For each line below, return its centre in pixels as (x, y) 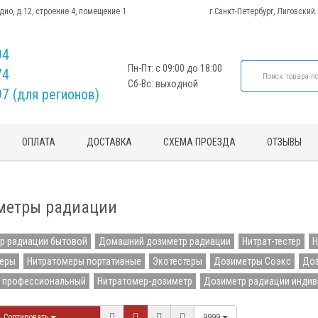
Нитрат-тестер (271, 241)
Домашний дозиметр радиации (164, 241)
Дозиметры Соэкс (252, 261)
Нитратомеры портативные (84, 261)
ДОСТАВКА (110, 142)
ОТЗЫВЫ (285, 142)
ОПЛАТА (39, 142)
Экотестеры (177, 261)
